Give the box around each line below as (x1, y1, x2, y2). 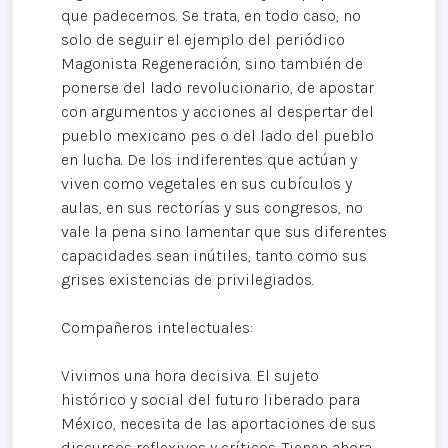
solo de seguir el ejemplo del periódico (61, 30, 345, 50)
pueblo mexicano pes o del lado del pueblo (61, 126, 374, 146)
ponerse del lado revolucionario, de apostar (61, 78, 374, 98)
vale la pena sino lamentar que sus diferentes (61, 222, 387, 242)
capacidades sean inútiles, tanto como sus (61, 246, 367, 266)
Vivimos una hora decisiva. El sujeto (61, 366, 319, 386)
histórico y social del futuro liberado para (61, 390, 360, 410)
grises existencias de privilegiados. (61, 270, 314, 290)
